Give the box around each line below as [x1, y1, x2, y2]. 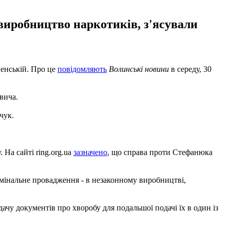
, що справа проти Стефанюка [107, 147, 213, 157]
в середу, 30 [169, 64, 212, 73]
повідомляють [57, 64, 107, 73]
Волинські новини [109, 64, 169, 73]
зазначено [73, 147, 107, 157]
